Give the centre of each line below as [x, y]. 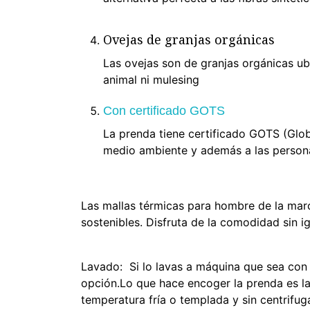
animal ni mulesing [151, 80]
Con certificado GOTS [164, 111]
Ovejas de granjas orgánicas [189, 39]
